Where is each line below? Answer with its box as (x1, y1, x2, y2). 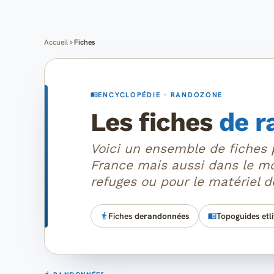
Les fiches (91, 107, 220, 138)
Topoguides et (216, 210, 269, 221)
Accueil (44, 37, 68, 47)
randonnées (144, 210, 190, 221)
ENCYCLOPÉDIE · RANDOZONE (97, 89, 224, 99)
